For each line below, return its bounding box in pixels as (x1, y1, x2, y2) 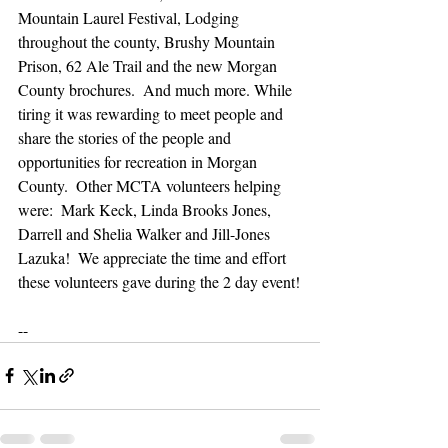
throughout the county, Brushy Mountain (18, 30, 279, 52)
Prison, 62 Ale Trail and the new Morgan (18, 54, 281, 76)
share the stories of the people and (18, 126, 235, 148)
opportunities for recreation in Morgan (18, 150, 261, 172)
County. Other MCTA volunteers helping (18, 174, 285, 196)
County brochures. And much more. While (18, 78, 296, 100)
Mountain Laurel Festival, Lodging (18, 6, 243, 28)
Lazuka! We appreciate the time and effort (18, 246, 290, 268)
